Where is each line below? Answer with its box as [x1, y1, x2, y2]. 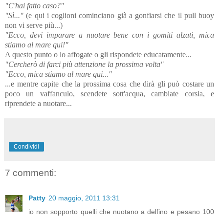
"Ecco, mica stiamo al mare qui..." [5, 69, 112, 78]
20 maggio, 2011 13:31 [48, 194, 120, 202]
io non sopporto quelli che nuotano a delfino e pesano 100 [28, 208, 214, 216]
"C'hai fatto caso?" [5, 1, 64, 10]
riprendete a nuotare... [5, 99, 72, 108]
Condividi [14, 143, 39, 150]
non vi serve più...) [5, 21, 63, 29]
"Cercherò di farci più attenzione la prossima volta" [5, 60, 164, 68]
